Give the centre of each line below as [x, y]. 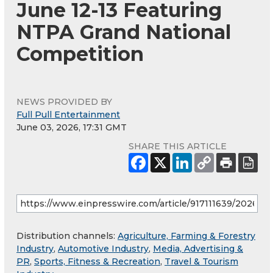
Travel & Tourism [201, 262]
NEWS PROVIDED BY [64, 102]
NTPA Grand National [124, 32]
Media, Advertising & [198, 249]
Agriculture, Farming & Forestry [186, 236]
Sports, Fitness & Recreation [97, 262]
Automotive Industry [103, 249]
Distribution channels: [67, 236]
